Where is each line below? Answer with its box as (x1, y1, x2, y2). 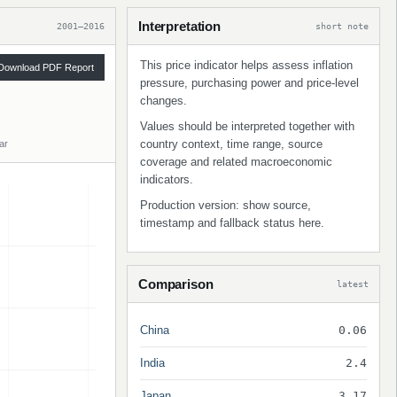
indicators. (140, 173, 193, 186)
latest (337, 278, 369, 289)
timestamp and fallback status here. (140, 216, 324, 230)
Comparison (138, 276, 214, 292)
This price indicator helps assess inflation (140, 58, 353, 72)
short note (315, 20, 369, 31)
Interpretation (138, 19, 221, 34)
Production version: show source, (140, 198, 311, 212)
